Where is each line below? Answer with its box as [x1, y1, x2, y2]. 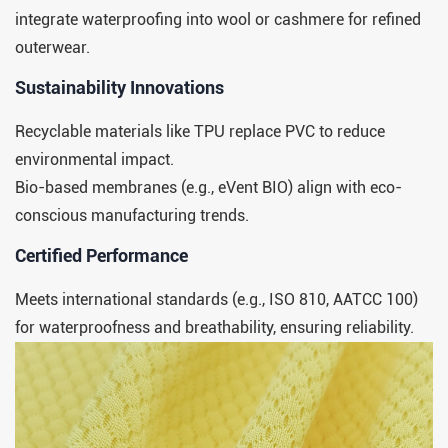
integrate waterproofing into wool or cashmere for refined [15, 9, 421, 29]
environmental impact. [15, 149, 174, 169]
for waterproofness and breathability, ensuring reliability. [15, 317, 414, 337]
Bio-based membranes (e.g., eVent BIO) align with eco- [15, 177, 402, 197]
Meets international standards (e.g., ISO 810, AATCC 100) [15, 289, 418, 309]
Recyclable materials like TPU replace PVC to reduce [15, 121, 385, 141]
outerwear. [15, 37, 90, 57]
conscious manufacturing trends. [15, 205, 249, 225]
